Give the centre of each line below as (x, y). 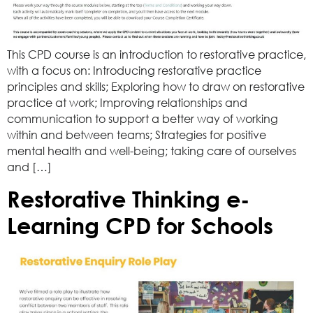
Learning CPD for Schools (140, 225)
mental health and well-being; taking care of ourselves (152, 151)
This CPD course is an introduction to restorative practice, (156, 55)
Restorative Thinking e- (128, 198)
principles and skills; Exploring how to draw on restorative (156, 87)
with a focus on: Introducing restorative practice (134, 71)
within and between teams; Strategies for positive (137, 135)
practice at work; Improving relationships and (127, 103)
